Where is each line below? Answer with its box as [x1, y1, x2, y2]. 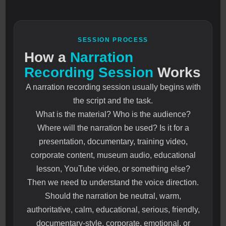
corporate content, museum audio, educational [30, 151, 196, 160]
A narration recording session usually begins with [25, 83, 201, 92]
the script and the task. [73, 96, 153, 105]
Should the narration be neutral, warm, [45, 192, 181, 201]
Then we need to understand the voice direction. [27, 178, 199, 187]
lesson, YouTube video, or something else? [36, 164, 190, 174]
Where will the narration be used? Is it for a [37, 124, 189, 133]
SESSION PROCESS [77, 36, 149, 44]
